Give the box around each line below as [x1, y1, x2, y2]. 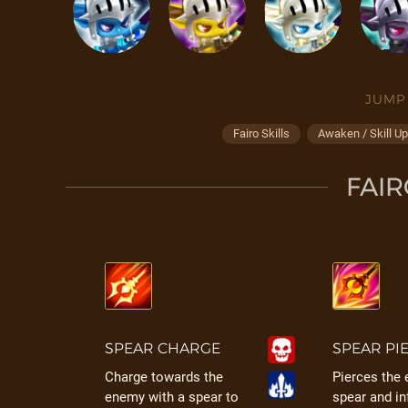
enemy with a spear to [105, 389, 240, 405]
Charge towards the [105, 369, 224, 385]
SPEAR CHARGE [105, 340, 221, 357]
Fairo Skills [233, 127, 290, 140]
